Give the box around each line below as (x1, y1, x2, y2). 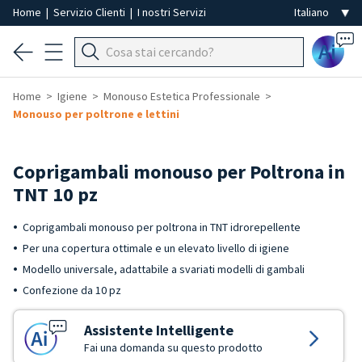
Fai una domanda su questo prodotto (84, 340, 263, 355)
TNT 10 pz (13, 182, 98, 207)
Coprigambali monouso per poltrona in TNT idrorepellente (23, 220, 301, 234)
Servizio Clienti (53, 5, 128, 19)
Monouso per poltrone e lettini (13, 107, 179, 121)
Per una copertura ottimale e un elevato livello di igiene (23, 241, 289, 255)
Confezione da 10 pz (23, 283, 121, 297)
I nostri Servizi (137, 5, 206, 19)
